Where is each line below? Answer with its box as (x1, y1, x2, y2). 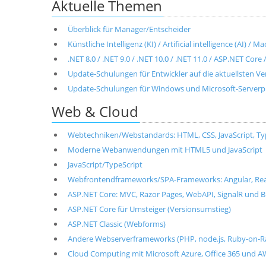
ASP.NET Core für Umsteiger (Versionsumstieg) (67, 204, 231, 214)
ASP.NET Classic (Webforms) (67, 218, 166, 229)
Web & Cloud (52, 102, 138, 121)
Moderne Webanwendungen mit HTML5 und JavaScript (67, 144, 262, 155)
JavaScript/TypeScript (67, 159, 142, 170)
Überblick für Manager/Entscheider (67, 24, 191, 34)
